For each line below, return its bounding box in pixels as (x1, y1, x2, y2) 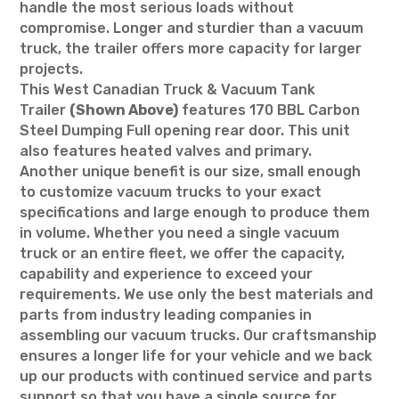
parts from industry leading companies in (20, 306, 313, 323)
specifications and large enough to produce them (20, 204, 370, 221)
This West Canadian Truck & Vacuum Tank (20, 81, 316, 98)
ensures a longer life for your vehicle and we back (20, 347, 373, 364)
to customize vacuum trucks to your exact (20, 183, 322, 200)
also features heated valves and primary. (20, 142, 313, 159)
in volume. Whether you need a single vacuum (20, 224, 340, 241)
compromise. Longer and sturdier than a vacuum (20, 20, 364, 37)
